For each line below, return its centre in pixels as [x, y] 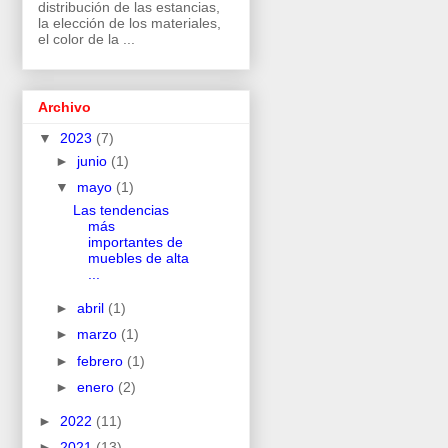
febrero [101, 360]
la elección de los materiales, [129, 22]
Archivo [64, 106]
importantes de [135, 242]
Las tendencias [120, 210]
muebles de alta [138, 258]
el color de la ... [86, 38]
